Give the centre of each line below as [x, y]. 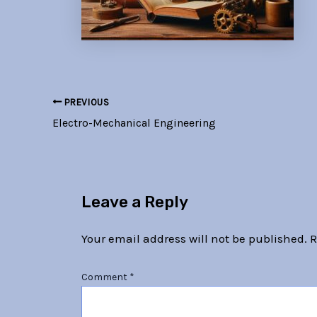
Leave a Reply [134, 202]
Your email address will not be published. [194, 238]
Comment [105, 277]
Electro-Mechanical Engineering [134, 122]
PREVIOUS [86, 102]
